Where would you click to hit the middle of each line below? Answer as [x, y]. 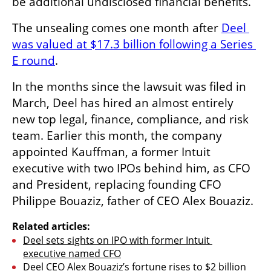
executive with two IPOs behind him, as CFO [131, 168]
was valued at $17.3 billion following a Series [132, 44]
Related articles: [51, 227]
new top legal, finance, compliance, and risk [130, 119]
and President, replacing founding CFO [117, 185]
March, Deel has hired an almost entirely [123, 103]
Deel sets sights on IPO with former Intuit [116, 240]
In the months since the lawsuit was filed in [129, 87]
